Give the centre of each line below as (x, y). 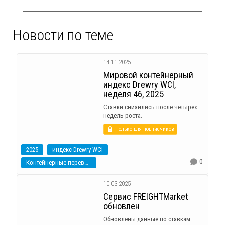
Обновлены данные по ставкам (147, 219)
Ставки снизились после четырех (150, 107)
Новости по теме (63, 35)
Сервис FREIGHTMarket (146, 197)
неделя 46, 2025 (133, 94)
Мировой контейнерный (148, 75)
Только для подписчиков (145, 129)
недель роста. (123, 115)
